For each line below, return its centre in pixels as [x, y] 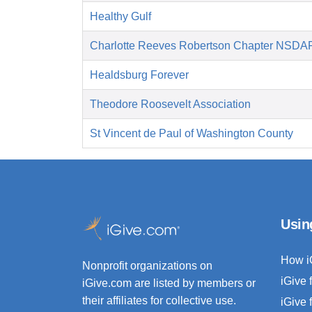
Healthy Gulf [120, 17]
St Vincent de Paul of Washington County [192, 134]
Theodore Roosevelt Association [170, 104]
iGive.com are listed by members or [169, 283]
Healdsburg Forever [139, 75]
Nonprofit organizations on [147, 266]
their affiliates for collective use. [159, 301]
